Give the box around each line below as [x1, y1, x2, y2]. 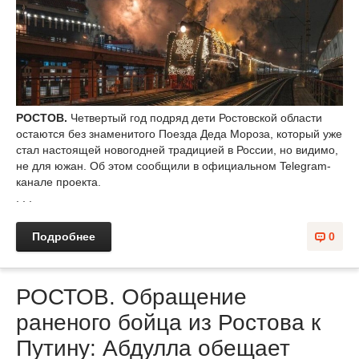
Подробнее [32, 229, 95, 243]
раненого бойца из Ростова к [16, 309, 321, 335]
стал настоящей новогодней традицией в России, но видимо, [16, 143, 338, 156]
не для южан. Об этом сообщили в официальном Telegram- [16, 159, 331, 172]
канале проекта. [16, 175, 101, 188]
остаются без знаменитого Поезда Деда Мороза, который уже [16, 127, 342, 140]
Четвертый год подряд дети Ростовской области [71, 111, 322, 124]
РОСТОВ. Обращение [16, 284, 247, 309]
